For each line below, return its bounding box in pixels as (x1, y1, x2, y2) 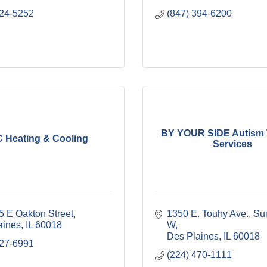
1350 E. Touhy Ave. (167, 209, 249, 219)
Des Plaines (167, 231, 219, 241)
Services (213, 138, 252, 149)
